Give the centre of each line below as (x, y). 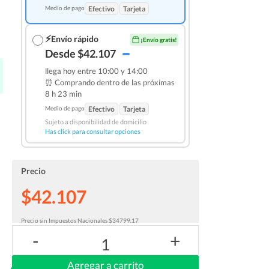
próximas (159, 82)
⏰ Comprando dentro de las (94, 82)
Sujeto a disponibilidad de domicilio (95, 122)
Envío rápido (74, 38)
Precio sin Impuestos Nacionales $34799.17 (80, 220)
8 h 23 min (63, 94)
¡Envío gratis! (159, 39)
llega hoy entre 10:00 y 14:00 (96, 71)
